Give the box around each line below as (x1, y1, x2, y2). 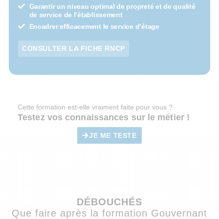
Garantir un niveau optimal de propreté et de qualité (29, 2, 196, 10)
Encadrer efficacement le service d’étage (29, 22, 159, 30)
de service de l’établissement (29, 10, 123, 19)
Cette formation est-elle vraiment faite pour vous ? (18, 103, 173, 111)
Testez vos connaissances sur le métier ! (18, 112, 190, 122)
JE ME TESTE (89, 131, 137, 139)
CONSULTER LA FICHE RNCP (22, 44, 125, 52)
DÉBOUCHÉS (77, 196, 142, 207)
